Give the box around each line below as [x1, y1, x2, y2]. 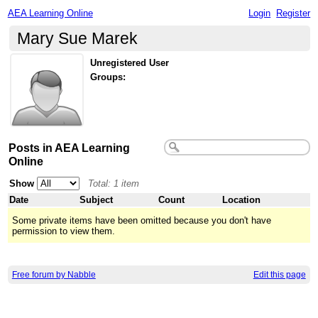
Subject [79, 194, 114, 205]
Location [222, 194, 261, 205]
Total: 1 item [88, 177, 140, 189]
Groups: [90, 72, 126, 83]
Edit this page [253, 270, 306, 280]
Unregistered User [90, 57, 170, 68]
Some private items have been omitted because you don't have [12, 214, 272, 226]
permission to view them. [12, 225, 116, 236]
